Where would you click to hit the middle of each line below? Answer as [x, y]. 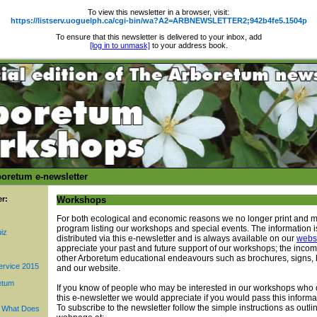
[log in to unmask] [120, 45]
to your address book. [189, 45]
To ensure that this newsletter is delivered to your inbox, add [158, 37]
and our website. [88, 268]
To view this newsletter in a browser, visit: [158, 12]
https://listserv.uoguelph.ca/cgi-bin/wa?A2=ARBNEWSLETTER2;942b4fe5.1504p [158, 21]
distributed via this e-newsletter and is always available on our [177, 238]
